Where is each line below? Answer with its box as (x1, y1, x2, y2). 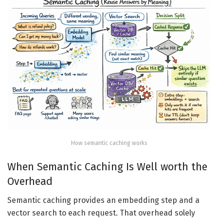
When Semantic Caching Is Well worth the (7, 161, 207, 174)
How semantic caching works (71, 139, 147, 146)
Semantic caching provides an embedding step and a (7, 195, 200, 205)
